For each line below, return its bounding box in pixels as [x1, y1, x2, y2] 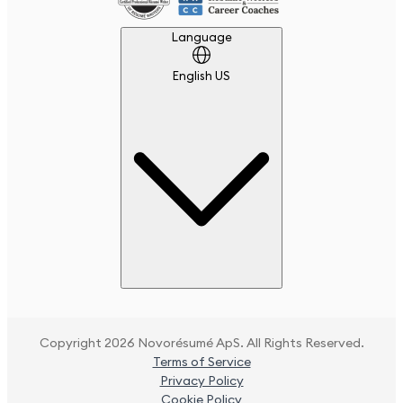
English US [173, 70, 230, 84]
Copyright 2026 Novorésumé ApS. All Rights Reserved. [39, 336, 364, 350]
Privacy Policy [159, 374, 244, 388]
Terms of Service [152, 355, 251, 369]
